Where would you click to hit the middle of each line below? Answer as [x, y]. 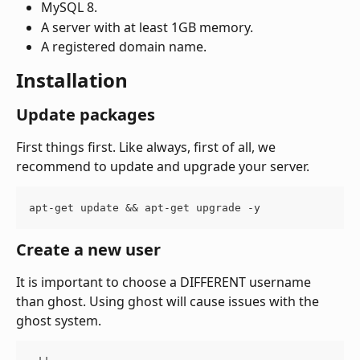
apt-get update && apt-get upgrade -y [145, 207]
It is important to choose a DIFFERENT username [165, 282]
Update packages [86, 114]
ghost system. [59, 320]
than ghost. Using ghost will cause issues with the [169, 301]
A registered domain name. [124, 47]
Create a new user [88, 249]
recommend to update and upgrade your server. [163, 166]
